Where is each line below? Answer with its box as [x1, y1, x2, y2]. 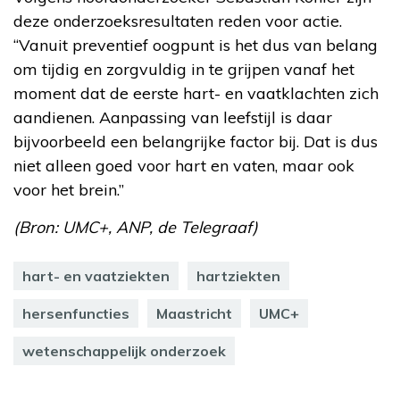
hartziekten [196, 266, 280, 285]
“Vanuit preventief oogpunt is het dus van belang [13, 34, 378, 55]
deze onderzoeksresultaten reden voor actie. [13, 10, 342, 31]
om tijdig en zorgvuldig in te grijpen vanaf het [13, 58, 354, 79]
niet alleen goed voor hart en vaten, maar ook [13, 154, 354, 176]
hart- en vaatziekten [22, 266, 170, 285]
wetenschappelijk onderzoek [22, 341, 226, 360]
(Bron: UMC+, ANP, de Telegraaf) [13, 216, 258, 237]
